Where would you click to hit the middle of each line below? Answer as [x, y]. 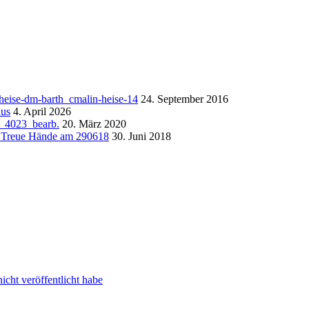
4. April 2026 [41, 111]
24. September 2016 [183, 99]
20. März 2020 [93, 123]
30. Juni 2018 [140, 136]
